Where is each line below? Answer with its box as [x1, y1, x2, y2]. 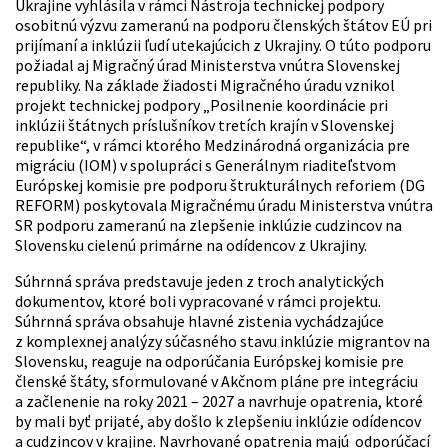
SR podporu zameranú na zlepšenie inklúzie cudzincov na [15, 215, 402, 236]
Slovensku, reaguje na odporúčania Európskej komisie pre [15, 351, 404, 372]
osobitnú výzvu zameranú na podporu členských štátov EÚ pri [15, 15, 432, 36]
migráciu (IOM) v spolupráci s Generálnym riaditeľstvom [15, 155, 396, 176]
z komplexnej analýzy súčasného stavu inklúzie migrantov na [15, 331, 430, 352]
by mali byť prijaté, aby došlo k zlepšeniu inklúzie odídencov [15, 411, 421, 432]
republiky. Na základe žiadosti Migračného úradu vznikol [15, 75, 395, 96]
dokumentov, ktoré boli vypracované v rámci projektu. [15, 291, 381, 312]
